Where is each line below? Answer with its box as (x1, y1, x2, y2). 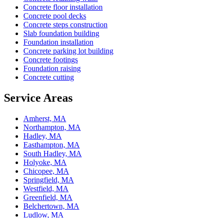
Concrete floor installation (23, 2, 103, 11)
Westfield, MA (23, 184, 69, 193)
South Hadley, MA (23, 149, 82, 158)
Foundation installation (23, 37, 93, 46)
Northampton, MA (23, 123, 81, 131)
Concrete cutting (23, 73, 74, 81)
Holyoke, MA (23, 158, 67, 166)
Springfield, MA (23, 175, 74, 184)
